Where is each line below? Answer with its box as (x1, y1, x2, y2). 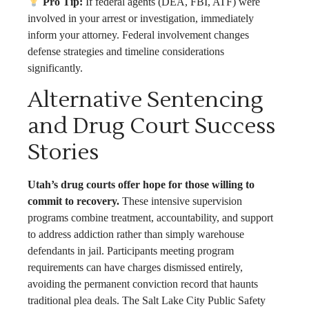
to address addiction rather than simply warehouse (28, 228, 244, 240)
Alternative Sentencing (28, 85, 263, 114)
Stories (28, 137, 99, 166)
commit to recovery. (28, 195, 119, 207)
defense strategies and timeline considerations (28, 46, 224, 58)
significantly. (28, 62, 83, 74)
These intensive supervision (119, 195, 242, 207)
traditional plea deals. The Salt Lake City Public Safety (28, 294, 266, 306)
